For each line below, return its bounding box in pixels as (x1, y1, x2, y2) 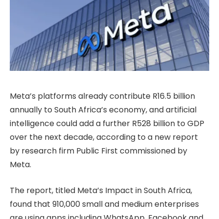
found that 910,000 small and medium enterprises (10, 198, 199, 210)
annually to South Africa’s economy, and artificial (10, 104, 197, 115)
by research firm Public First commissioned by (10, 145, 187, 156)
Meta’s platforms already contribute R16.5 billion (10, 90, 195, 102)
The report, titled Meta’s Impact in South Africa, (10, 184, 192, 196)
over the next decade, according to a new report (10, 131, 198, 143)
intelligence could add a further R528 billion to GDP (10, 117, 204, 129)
